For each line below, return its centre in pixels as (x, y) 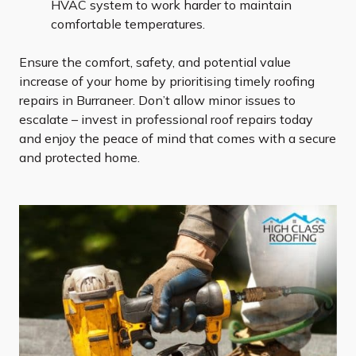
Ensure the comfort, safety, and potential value (155, 62)
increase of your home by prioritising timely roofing (167, 81)
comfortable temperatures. (128, 24)
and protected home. (79, 158)
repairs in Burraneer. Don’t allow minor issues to (157, 101)
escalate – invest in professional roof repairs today (166, 120)
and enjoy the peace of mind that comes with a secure (178, 139)
